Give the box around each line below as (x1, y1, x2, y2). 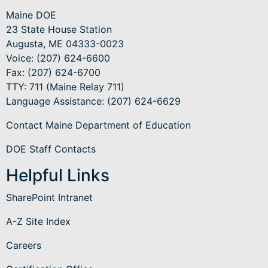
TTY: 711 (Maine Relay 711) (6, 81, 124, 93)
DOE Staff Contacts (6, 143, 96, 156)
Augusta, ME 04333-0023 (6, 38, 124, 50)
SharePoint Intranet (6, 191, 93, 204)
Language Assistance (6, 95, 102, 108)
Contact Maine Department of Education (6, 119, 191, 132)
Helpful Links (6, 165, 109, 186)
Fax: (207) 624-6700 (6, 66, 100, 79)
